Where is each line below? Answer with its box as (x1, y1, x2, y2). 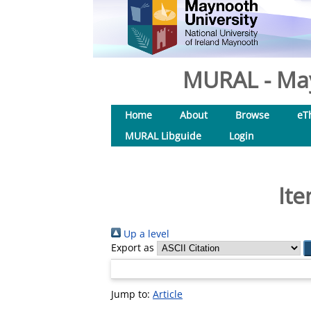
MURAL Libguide (125, 129, 201, 142)
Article (153, 287, 183, 301)
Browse (235, 108, 269, 121)
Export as (111, 241, 154, 254)
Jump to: (111, 287, 153, 301)
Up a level (121, 227, 169, 240)
